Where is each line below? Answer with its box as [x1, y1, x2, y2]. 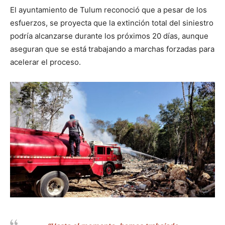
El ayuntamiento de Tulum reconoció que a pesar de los [10, 5, 207, 15]
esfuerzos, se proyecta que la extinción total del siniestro [10, 18, 213, 28]
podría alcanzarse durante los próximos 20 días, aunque [10, 31, 208, 41]
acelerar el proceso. [10, 57, 81, 67]
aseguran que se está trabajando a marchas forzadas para [10, 44, 214, 54]
